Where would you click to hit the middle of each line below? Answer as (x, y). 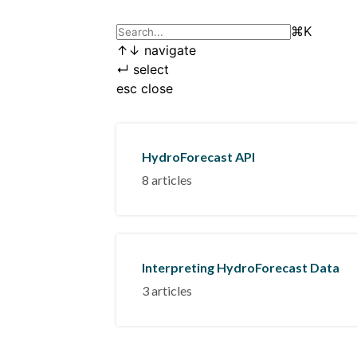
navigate (168, 50)
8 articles (167, 180)
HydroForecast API (198, 157)
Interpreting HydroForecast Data (241, 267)
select (149, 69)
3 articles (167, 290)
